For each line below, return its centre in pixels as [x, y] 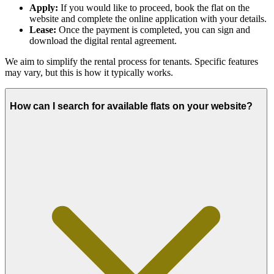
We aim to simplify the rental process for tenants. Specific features [131, 62]
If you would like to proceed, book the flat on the [154, 8]
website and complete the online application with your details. [148, 19]
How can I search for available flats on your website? [131, 106]
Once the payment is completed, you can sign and [153, 30]
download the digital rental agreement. [103, 41]
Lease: [43, 30]
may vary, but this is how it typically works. [89, 73]
